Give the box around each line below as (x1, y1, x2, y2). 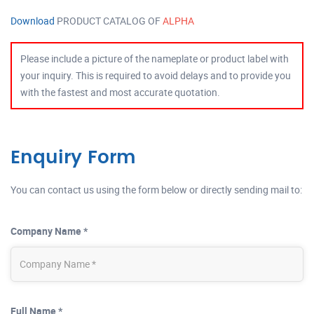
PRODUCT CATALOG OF (55, 13, 163, 27)
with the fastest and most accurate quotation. (20, 85, 220, 99)
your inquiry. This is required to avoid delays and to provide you (20, 68, 291, 82)
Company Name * (11, 224, 88, 238)
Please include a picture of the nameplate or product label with (20, 51, 289, 65)
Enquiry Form (11, 148, 136, 167)
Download (11, 13, 55, 27)
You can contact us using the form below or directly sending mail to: (11, 182, 302, 196)
